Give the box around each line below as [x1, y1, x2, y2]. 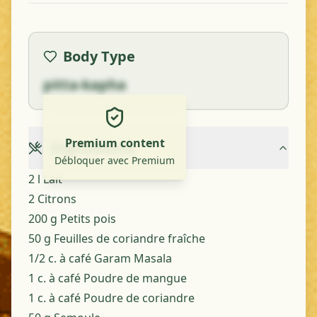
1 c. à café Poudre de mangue [28, 270, 187, 286]
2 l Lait [28, 171, 62, 187]
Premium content [64, 135, 165, 151]
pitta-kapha [43, 75, 126, 94]
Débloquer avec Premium [54, 154, 175, 167]
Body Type [63, 47, 135, 66]
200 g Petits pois [28, 211, 116, 226]
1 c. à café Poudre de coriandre [28, 290, 195, 306]
